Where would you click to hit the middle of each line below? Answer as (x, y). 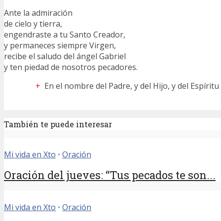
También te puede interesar (58, 124)
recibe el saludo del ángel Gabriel (65, 56)
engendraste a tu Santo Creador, (65, 34)
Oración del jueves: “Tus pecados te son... (110, 175)
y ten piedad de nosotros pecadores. (71, 67)
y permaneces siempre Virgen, (60, 45)
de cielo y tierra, (33, 23)
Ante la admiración (38, 13)
